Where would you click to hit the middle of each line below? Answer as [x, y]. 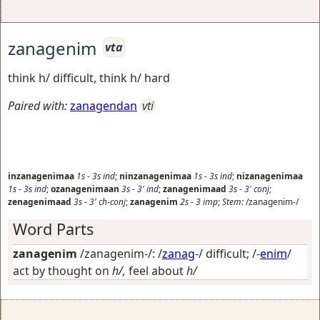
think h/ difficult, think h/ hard [89, 77]
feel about [157, 270]
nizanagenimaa [270, 176]
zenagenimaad [40, 201]
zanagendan [104, 105]
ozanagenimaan [85, 189]
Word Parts [53, 229]
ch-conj [112, 201]
